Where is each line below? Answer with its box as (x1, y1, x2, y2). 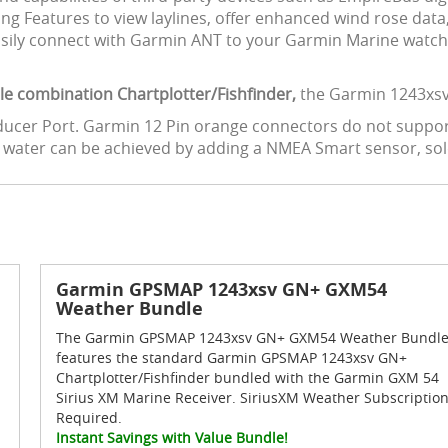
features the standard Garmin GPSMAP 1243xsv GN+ (55, 348, 407, 367)
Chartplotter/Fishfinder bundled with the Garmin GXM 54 (55, 368, 439, 387)
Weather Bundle (55, 296, 203, 321)
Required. (55, 408, 122, 427)
